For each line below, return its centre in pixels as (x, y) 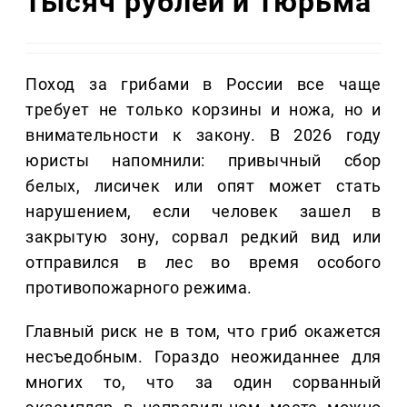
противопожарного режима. (139, 288)
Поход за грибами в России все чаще (203, 84)
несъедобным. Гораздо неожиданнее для (203, 357)
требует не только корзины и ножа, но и (203, 110)
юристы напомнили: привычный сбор (203, 161)
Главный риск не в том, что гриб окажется (203, 332)
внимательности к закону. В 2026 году (203, 135)
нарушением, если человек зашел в (203, 212)
